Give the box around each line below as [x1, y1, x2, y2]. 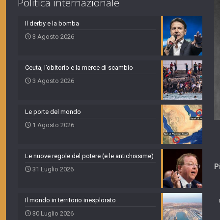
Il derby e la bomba [25, 20, 79, 27]
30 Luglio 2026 [32, 210, 74, 218]
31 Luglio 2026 [32, 165, 74, 173]
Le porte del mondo [25, 108, 81, 116]
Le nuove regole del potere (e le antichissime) [25, 152, 154, 160]
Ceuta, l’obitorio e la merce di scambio [25, 64, 133, 72]
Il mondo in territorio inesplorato [25, 196, 116, 204]
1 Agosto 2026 [32, 121, 74, 129]
